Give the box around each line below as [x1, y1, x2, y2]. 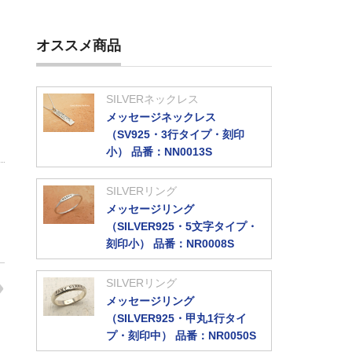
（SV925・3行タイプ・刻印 [106, 128, 244, 141]
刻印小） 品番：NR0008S [106, 237, 234, 250]
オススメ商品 [36, 38, 121, 53]
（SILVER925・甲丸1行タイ [106, 312, 247, 324]
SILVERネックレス [106, 93, 199, 105]
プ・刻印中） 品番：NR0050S [106, 329, 256, 342]
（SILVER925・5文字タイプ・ [106, 220, 258, 233]
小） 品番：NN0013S [106, 145, 212, 158]
